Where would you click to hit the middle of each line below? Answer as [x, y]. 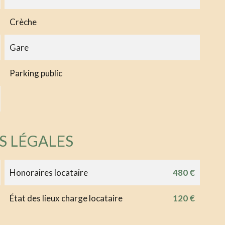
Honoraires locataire [48, 172]
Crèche [23, 22]
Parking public [36, 73]
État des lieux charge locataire [66, 198]
